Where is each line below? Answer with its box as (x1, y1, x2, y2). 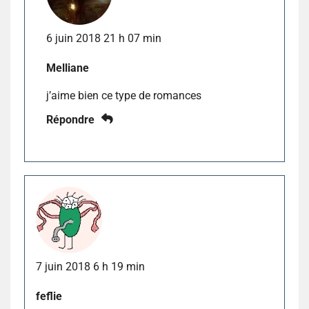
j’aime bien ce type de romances (46, 88, 201, 102)
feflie (36, 289, 62, 303)
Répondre (46, 112, 94, 126)
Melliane (46, 61, 89, 74)
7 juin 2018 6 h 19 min (36, 259, 145, 273)
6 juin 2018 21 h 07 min (46, 31, 161, 45)
